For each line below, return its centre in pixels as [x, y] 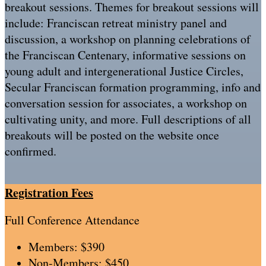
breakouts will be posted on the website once [112, 135]
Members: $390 [66, 247]
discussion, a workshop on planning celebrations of [128, 39]
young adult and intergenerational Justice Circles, [124, 71]
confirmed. [31, 151]
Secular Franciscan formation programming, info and [133, 87]
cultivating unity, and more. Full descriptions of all [128, 119]
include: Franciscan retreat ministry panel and [116, 23]
